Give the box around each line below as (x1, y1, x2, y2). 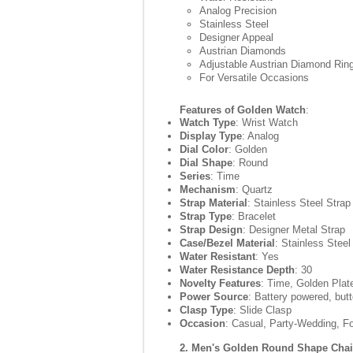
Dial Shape (180, 157, 232, 169)
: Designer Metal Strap (243, 224, 345, 236)
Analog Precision (199, 5, 277, 17)
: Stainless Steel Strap (247, 197, 351, 209)
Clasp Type (180, 304, 233, 316)
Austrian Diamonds (199, 45, 286, 57)
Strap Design (180, 224, 243, 236)
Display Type (180, 130, 242, 142)
